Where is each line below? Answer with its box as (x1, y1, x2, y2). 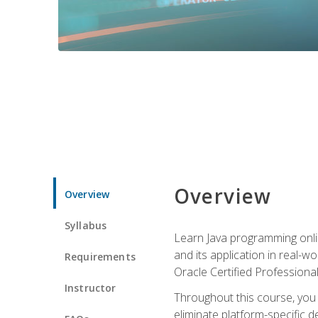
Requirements (65, 249, 136, 263)
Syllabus (65, 218, 107, 232)
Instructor (65, 280, 116, 295)
